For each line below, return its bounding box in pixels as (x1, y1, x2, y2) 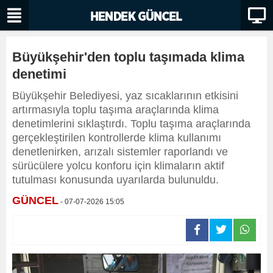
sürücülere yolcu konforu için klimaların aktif (12, 160, 224, 172)
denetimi (12, 66, 66, 82)
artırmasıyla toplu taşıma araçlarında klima (12, 104, 219, 116)
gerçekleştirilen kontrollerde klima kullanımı (12, 132, 221, 144)
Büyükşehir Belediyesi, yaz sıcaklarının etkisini (12, 90, 238, 102)
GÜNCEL (12, 194, 58, 207)
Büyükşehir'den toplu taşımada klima (12, 49, 244, 65)
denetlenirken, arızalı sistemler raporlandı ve (12, 146, 228, 158)
